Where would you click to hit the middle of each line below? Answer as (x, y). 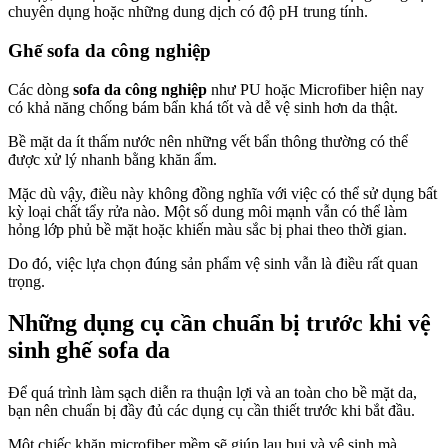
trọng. (26, 281)
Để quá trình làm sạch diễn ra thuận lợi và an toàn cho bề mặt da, (212, 393)
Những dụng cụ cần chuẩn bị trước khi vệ (219, 323)
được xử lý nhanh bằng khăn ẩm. (112, 159)
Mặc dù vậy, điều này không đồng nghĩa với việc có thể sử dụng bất (222, 193)
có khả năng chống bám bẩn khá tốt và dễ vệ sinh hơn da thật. (203, 107)
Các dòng (40, 89)
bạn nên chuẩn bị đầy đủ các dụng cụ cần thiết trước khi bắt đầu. (211, 411)
